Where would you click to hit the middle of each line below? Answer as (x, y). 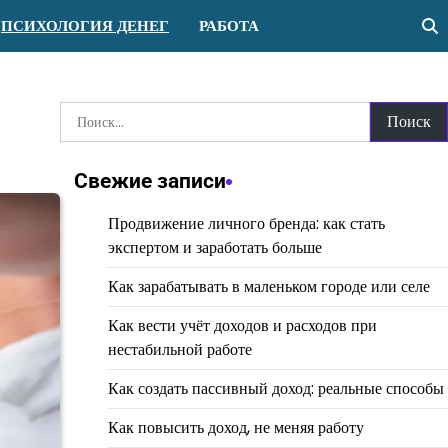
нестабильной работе (179, 349)
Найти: (82, 112)
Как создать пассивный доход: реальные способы (275, 388)
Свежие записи (149, 181)
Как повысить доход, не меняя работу (235, 427)
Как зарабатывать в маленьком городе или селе (268, 286)
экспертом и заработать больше (214, 247)
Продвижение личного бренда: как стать (246, 223)
